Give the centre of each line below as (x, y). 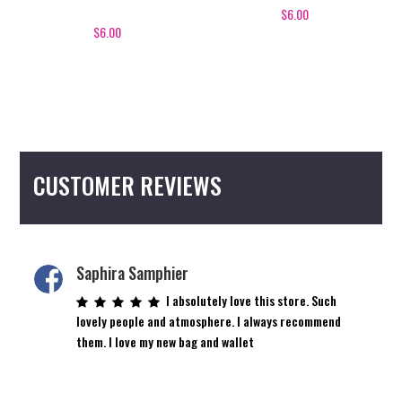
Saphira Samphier (132, 272)
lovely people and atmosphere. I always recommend (208, 320)
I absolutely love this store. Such (251, 300)
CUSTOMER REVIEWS (128, 185)
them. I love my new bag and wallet (165, 341)
